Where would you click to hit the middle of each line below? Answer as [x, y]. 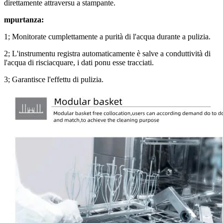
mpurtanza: [24, 19]
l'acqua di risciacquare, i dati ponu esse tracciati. [79, 62]
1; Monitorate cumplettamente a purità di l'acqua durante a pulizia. [107, 36]
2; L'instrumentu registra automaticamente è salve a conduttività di [107, 53]
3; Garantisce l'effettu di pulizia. [54, 79]
